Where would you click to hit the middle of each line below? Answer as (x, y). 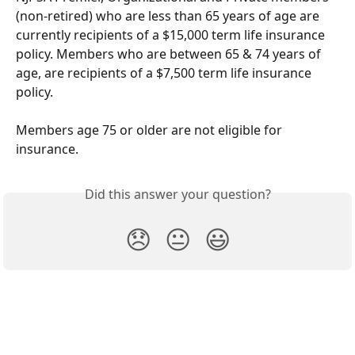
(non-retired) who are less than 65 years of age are (169, 16)
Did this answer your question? (177, 195)
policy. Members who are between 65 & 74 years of (170, 54)
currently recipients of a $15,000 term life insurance (172, 35)
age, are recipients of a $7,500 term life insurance (165, 73)
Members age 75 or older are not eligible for (151, 130)
